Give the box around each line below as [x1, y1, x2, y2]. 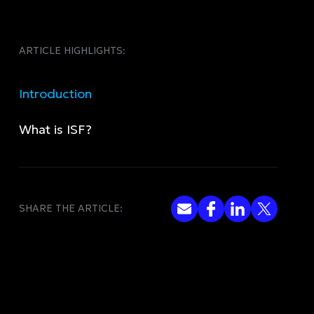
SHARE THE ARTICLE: [19, 202, 123, 215]
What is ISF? [19, 121, 93, 137]
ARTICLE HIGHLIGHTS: [19, 43, 126, 57]
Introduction [19, 85, 93, 102]
